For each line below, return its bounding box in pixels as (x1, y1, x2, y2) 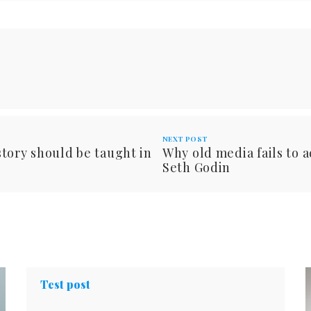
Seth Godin (162, 159, 231, 176)
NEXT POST (162, 134, 208, 144)
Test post (40, 277, 90, 292)
